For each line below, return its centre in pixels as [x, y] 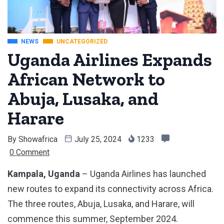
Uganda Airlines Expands [110, 59]
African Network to [86, 79]
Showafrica [38, 139]
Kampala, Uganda [44, 173]
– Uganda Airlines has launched [143, 173]
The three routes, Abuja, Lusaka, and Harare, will [101, 203]
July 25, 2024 [98, 139]
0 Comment [29, 152]
